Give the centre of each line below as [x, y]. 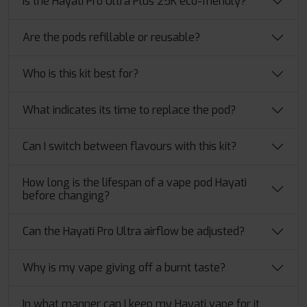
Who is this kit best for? [81, 74]
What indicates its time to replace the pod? [129, 110]
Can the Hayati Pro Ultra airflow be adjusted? [134, 232]
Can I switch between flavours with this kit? [130, 147]
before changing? [66, 195]
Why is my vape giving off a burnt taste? [124, 268]
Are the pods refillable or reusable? [111, 38]
